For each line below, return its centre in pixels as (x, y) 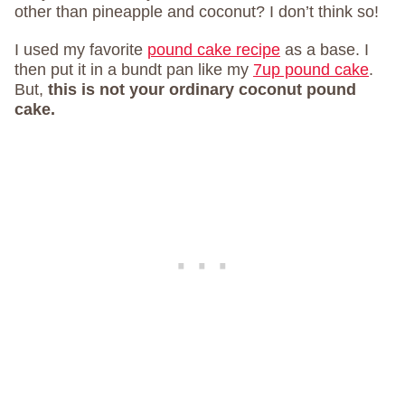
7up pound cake (311, 70)
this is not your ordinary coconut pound (202, 89)
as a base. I (325, 50)
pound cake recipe (214, 50)
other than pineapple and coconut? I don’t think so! (197, 12)
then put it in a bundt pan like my (134, 70)
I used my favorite (81, 50)
